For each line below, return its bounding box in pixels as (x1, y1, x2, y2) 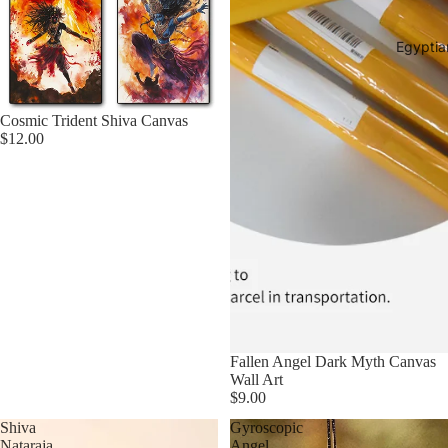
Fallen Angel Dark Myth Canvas (230, 353, 436, 370)
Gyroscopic (230, 419, 303, 436)
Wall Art (230, 371, 283, 388)
